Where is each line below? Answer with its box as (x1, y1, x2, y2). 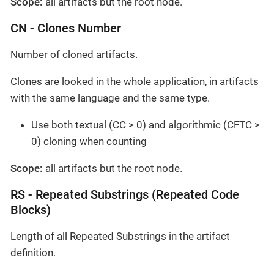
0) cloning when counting (31, 135, 147, 148)
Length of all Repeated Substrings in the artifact (10, 230, 230, 243)
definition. (10, 246, 56, 259)
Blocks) (10, 203, 51, 218)
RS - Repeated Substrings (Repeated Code (10, 188, 239, 202)
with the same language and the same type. (10, 92, 210, 105)
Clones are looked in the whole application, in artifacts (10, 75, 259, 88)
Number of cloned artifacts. (10, 48, 138, 61)
